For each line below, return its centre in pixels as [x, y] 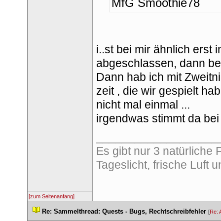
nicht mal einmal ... [143, 105]
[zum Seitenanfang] [52, 196]
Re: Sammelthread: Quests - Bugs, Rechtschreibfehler [124, 211]
